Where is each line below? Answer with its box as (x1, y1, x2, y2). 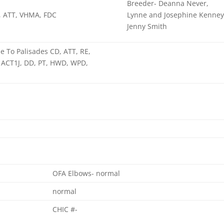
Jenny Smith (127, 21, 167, 31)
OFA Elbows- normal (52, 168, 120, 178)
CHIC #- (52, 204, 78, 214)
